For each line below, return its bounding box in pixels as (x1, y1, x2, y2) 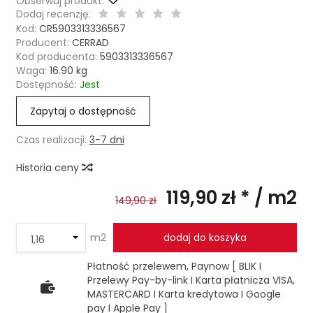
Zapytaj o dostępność (29, 104, 136, 118)
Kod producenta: (15, 50, 97, 64)
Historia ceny (15, 161, 82, 175)
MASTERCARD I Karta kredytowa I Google (87, 287, 281, 301)
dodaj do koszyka (163, 231, 247, 245)
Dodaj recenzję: (15, 7, 91, 21)
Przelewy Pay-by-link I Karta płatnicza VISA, (87, 273, 295, 287)
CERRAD (71, 36, 109, 50)
